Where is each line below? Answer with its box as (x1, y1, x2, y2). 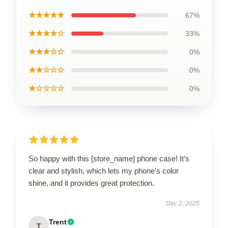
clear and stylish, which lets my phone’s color (28, 166, 179, 175)
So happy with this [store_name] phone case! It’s (28, 154, 189, 163)
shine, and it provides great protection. (28, 178, 154, 187)
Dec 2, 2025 (166, 199, 199, 207)
